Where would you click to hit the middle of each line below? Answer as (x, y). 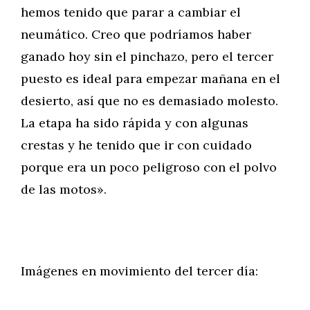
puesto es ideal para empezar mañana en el (151, 79)
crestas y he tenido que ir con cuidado (136, 145)
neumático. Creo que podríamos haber (136, 34)
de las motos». (64, 189)
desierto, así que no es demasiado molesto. (149, 101)
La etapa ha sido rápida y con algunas (135, 123)
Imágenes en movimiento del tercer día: (139, 271)
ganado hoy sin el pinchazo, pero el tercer (147, 56)
